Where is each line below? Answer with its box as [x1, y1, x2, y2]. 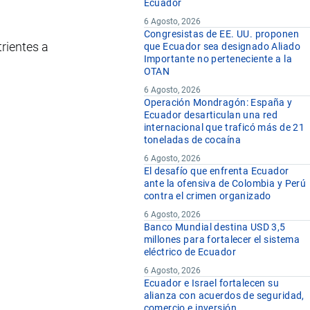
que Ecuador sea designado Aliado [143, 41, 300, 53]
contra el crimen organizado [143, 190, 271, 202]
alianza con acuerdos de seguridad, [143, 290, 304, 302]
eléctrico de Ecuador [143, 246, 236, 258]
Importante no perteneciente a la [143, 53, 292, 65]
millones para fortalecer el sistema [143, 234, 300, 246]
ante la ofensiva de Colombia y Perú [143, 178, 307, 190]
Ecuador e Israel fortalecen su [143, 277, 280, 289]
